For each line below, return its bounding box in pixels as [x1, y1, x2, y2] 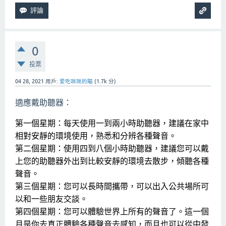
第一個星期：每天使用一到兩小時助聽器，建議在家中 [15, 119, 209, 128]
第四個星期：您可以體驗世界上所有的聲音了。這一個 [15, 207, 209, 216]
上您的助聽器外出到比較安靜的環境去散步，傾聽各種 [15, 157, 209, 166]
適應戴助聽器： [15, 98, 72, 107]
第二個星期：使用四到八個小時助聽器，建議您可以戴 [15, 144, 209, 153]
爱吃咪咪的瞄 [60, 78, 93, 85]
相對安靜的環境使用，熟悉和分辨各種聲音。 [15, 132, 177, 141]
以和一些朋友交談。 [15, 195, 88, 204]
